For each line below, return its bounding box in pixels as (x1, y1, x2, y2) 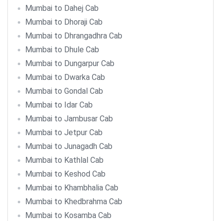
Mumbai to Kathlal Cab (25, 155, 104, 165)
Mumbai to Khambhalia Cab (25, 183, 118, 192)
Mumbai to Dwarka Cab (25, 73, 105, 82)
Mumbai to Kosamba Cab (25, 211, 111, 220)
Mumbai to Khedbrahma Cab (25, 197, 122, 206)
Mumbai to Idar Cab (25, 100, 93, 110)
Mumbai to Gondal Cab (25, 86, 103, 96)
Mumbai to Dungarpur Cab (25, 59, 114, 68)
